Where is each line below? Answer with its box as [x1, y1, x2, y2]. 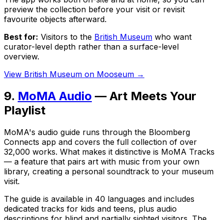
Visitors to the [38, 32, 94, 42]
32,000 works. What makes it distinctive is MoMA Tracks [4, 147, 215, 157]
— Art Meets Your [92, 89, 196, 104]
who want [152, 32, 192, 42]
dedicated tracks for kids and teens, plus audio [4, 204, 177, 214]
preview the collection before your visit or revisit [4, 4, 185, 15]
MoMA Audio [18, 89, 92, 104]
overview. [4, 52, 39, 62]
